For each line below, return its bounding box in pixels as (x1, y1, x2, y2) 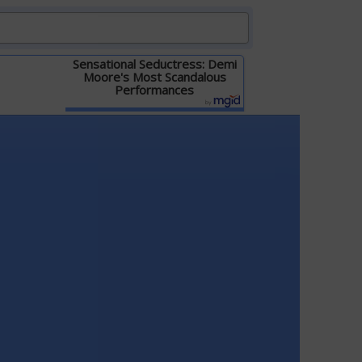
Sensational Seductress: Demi (72, 56, 237, 72)
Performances (115, 82, 195, 98)
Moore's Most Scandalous (82, 69, 226, 85)
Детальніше (124, 111, 185, 124)
